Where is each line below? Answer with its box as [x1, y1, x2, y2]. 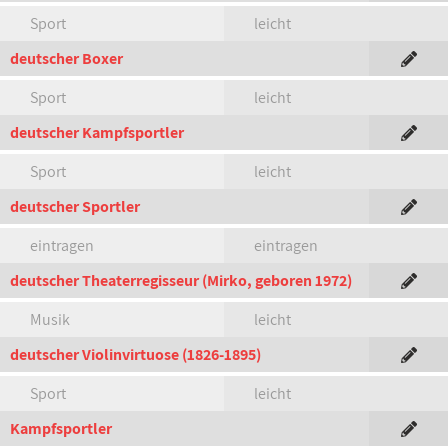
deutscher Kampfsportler [10, 122, 184, 143]
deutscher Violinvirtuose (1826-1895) [10, 344, 261, 365]
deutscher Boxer [10, 48, 123, 69]
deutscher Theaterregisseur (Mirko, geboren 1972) [10, 270, 352, 291]
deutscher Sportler [10, 196, 140, 217]
